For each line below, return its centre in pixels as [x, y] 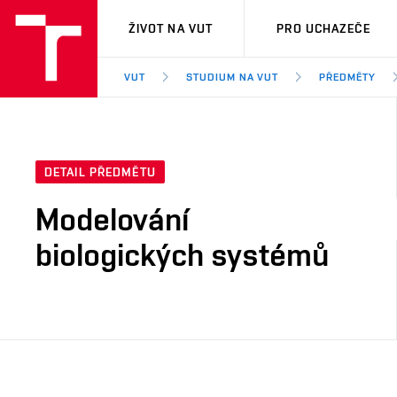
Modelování [112, 219]
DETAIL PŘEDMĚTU [100, 172]
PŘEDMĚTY [348, 77]
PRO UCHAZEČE [323, 28]
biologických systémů [182, 255]
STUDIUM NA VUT [232, 77]
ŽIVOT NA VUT [171, 28]
